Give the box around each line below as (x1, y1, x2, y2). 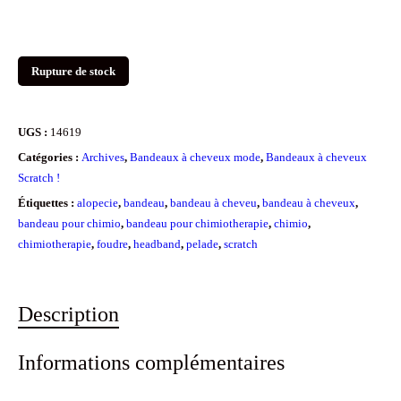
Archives (81, 150, 124, 165)
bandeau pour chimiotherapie (126, 217, 269, 231)
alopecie (77, 196, 118, 210)
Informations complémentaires (18, 350, 285, 375)
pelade (186, 237, 218, 252)
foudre (97, 237, 128, 252)
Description (18, 302, 119, 327)
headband (133, 237, 181, 252)
